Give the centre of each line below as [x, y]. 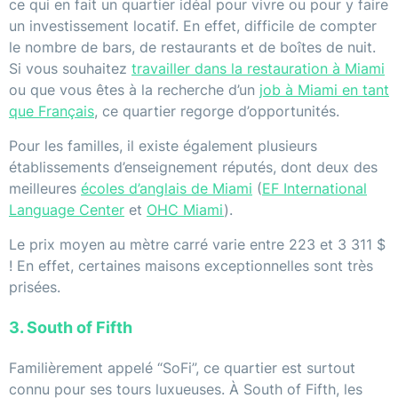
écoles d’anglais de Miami [167, 189]
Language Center [67, 210]
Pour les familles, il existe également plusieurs [163, 146]
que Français [52, 111]
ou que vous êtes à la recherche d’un [134, 90]
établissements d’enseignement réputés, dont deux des [193, 167]
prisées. [35, 287]
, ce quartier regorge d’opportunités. [217, 111]
